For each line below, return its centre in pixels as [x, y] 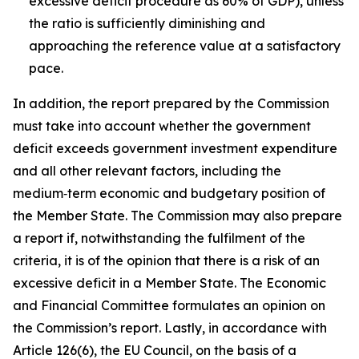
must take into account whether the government [162, 126]
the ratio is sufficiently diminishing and [147, 23]
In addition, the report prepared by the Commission [171, 103]
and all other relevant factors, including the [147, 171]
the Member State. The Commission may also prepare [177, 216]
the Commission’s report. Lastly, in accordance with [170, 328]
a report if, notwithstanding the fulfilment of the [159, 238]
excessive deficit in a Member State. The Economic [169, 283]
